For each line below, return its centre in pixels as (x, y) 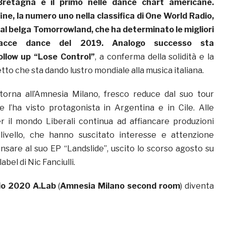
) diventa (197, 186)
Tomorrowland (62, 30)
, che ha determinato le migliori (152, 30)
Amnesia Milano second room (120, 186)
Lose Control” (67, 57)
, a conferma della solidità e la (155, 57)
